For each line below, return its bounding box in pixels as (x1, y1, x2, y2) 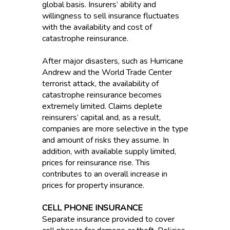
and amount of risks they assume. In (42, 135, 169, 146)
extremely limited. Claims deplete (42, 101, 162, 112)
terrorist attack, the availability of (42, 78, 159, 89)
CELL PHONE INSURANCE (42, 202, 143, 214)
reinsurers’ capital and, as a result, (42, 112, 161, 123)
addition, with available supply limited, (42, 146, 176, 157)
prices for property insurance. (42, 180, 144, 191)
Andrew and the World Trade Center (42, 67, 172, 78)
